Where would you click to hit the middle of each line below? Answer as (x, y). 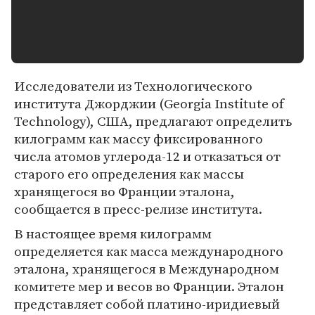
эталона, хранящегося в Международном (147, 269)
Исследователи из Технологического (133, 86)
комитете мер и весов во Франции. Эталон (149, 286)
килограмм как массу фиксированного (139, 139)
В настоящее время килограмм (113, 233)
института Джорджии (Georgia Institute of (149, 103)
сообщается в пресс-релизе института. (138, 209)
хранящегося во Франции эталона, (124, 191)
